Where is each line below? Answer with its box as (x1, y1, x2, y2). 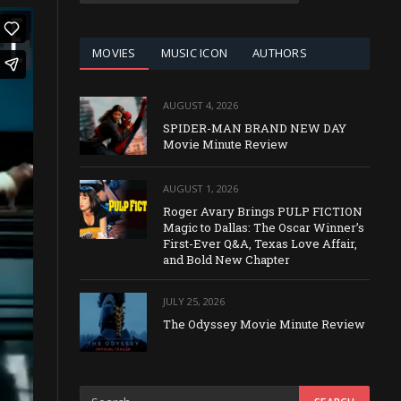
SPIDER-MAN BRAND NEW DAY (163, 120, 346, 136)
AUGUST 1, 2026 (163, 182, 238, 196)
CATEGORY (79, 6, 137, 22)
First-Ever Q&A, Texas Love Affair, (163, 235, 357, 252)
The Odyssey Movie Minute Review (163, 316, 365, 333)
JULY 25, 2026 (163, 294, 225, 309)
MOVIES (92, 45, 136, 61)
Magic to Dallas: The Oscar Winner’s (163, 219, 364, 236)
